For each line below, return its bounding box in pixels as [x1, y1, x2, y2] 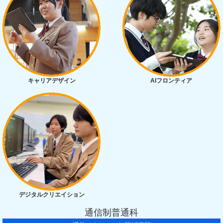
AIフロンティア [150, 77, 193, 85]
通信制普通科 [85, 208, 138, 218]
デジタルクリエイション [18, 191, 85, 199]
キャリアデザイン [27, 77, 76, 85]
